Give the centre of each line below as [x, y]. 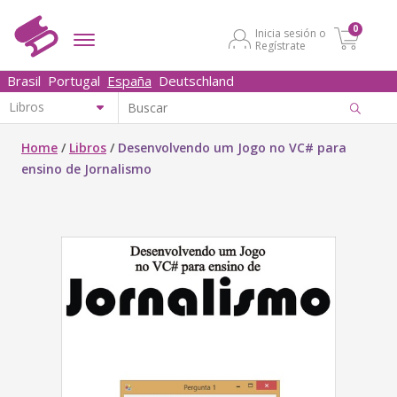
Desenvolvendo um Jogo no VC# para [232, 148]
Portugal [74, 81]
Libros [88, 148]
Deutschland [196, 81]
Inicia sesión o [291, 33]
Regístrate [280, 46]
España [129, 81]
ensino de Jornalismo [86, 169]
